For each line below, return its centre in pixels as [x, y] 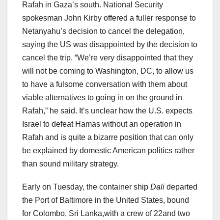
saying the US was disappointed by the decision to [110, 45]
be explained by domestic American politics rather [108, 151]
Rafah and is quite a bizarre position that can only [108, 137]
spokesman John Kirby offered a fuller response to [109, 18]
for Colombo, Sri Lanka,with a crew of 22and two [106, 214]
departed [181, 187]
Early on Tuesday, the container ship [86, 187]
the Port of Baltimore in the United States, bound [106, 200]
